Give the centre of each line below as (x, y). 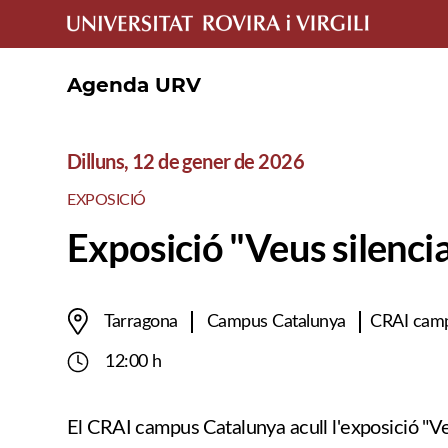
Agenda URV (134, 84)
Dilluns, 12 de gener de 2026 (186, 160)
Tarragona (143, 321)
